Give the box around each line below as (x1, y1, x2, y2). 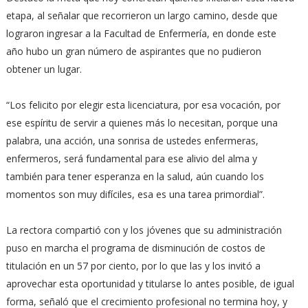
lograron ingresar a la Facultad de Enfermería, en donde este (5, 27, 276, 40)
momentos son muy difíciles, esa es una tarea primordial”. (5, 188, 267, 201)
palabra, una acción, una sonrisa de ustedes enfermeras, (5, 134, 258, 147)
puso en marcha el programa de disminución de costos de (5, 241, 265, 254)
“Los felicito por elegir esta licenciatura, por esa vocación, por (5, 98, 280, 111)
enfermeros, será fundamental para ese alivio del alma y (5, 152, 257, 165)
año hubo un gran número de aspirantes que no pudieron (5, 45, 261, 58)
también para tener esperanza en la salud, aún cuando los (5, 170, 264, 183)
